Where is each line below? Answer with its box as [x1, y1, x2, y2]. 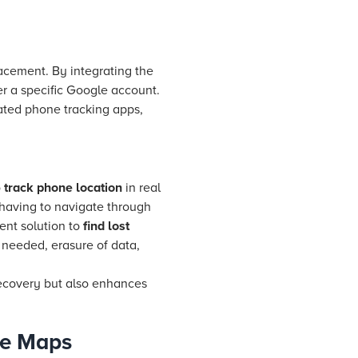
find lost [83, 218, 129, 234]
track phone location [4, 180, 122, 196]
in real [122, 180, 161, 196]
